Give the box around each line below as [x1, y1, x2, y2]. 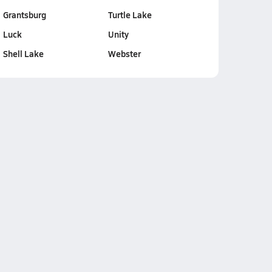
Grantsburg [2, 8, 46, 21]
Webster [107, 47, 141, 59]
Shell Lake [2, 47, 44, 59]
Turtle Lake [107, 8, 152, 21]
